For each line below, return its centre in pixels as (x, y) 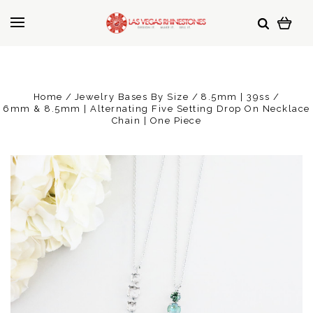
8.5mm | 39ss (235, 97)
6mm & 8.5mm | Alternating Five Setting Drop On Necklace (156, 109)
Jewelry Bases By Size (132, 97)
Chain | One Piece (156, 121)
